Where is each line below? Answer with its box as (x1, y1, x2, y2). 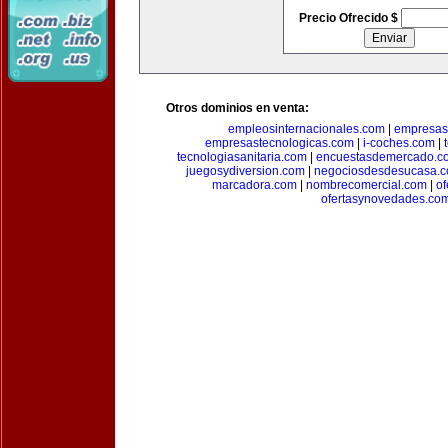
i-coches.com (363, 136, 435, 150)
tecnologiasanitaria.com (176, 150, 307, 164)
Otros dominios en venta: (166, 101, 309, 115)
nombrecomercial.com (305, 178, 427, 192)
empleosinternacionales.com (228, 122, 385, 136)
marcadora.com (211, 178, 297, 192)
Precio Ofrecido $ (298, 11, 401, 25)
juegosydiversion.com (186, 164, 305, 178)
